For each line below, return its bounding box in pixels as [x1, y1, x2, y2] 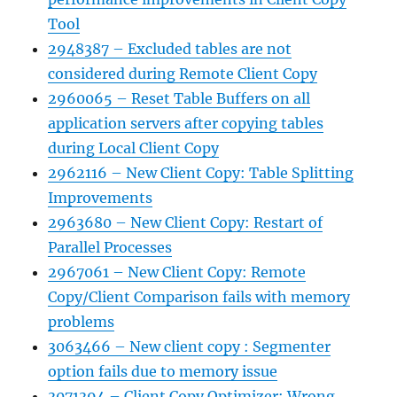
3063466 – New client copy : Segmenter [48, 338, 331, 355]
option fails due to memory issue [48, 362, 278, 380]
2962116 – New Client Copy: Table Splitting [48, 164, 354, 182]
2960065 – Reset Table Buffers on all [48, 90, 311, 107]
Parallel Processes [48, 238, 173, 256]
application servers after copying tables [48, 114, 324, 132]
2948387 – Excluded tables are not [48, 40, 292, 58]
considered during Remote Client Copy [48, 65, 318, 82]
